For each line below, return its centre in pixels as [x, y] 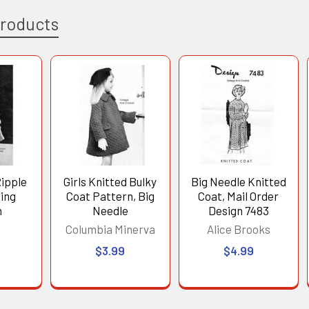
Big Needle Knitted [238, 181]
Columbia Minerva [110, 229]
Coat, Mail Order [239, 196]
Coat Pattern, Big [110, 196]
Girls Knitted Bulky [110, 181]
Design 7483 [238, 210]
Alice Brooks [238, 229]
